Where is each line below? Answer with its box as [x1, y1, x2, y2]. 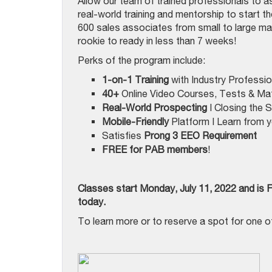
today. [78, 196, 106, 207]
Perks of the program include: [78, 55, 205, 66]
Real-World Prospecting [102, 102, 207, 113]
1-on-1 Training [102, 74, 169, 85]
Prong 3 [144, 130, 178, 141]
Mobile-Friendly [102, 116, 169, 127]
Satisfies [102, 130, 144, 141]
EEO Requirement [180, 130, 257, 141]
